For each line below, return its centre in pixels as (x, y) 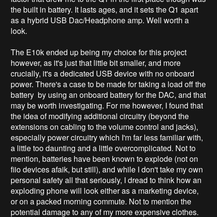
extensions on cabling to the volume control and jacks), (105, 126)
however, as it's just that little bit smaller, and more (96, 62)
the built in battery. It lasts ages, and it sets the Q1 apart (105, 9)
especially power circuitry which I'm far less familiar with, (107, 137)
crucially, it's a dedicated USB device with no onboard (103, 73)
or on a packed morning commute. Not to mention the (101, 201)
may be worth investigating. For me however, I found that (107, 105)
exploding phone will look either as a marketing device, (105, 190)
